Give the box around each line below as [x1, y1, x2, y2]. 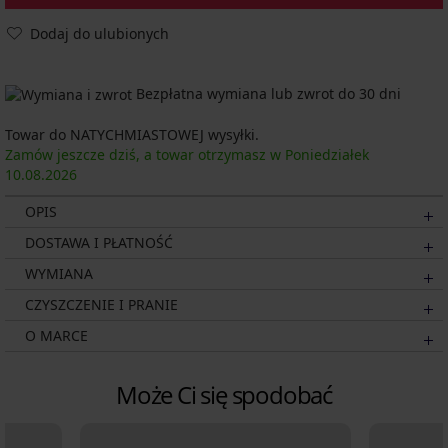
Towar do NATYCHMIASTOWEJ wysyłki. [5, 125, 259, 145]
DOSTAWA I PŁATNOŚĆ [25, 233, 173, 253]
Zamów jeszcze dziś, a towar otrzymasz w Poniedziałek [5, 145, 369, 165]
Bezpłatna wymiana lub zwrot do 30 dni [132, 84, 401, 104]
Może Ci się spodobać [116, 378, 332, 412]
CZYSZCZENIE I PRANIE [25, 295, 178, 315]
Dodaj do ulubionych [30, 24, 169, 44]
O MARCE [25, 326, 88, 346]
